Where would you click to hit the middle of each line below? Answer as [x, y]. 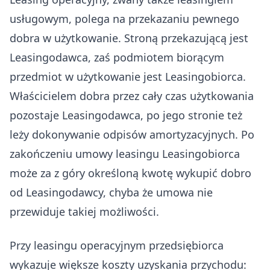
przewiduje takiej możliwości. [86, 212]
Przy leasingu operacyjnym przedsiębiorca [117, 245]
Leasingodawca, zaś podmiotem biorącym [117, 57]
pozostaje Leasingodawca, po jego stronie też [126, 115]
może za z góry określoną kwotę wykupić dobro [130, 173]
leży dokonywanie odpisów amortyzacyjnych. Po [132, 134]
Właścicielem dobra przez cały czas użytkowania [132, 96]
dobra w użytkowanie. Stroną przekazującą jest [129, 38]
